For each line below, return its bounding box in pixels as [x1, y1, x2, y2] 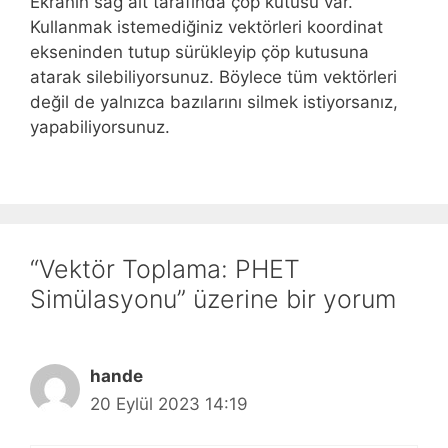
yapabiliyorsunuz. [30, 117, 170, 138]
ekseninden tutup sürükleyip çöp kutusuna [30, 42, 369, 63]
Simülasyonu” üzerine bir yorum [30, 284, 396, 315]
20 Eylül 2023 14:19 [90, 394, 248, 415]
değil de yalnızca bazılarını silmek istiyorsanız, [30, 92, 398, 113]
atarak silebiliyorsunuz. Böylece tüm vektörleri [30, 67, 397, 88]
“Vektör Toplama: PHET [30, 254, 300, 285]
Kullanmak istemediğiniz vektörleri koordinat [30, 17, 383, 38]
